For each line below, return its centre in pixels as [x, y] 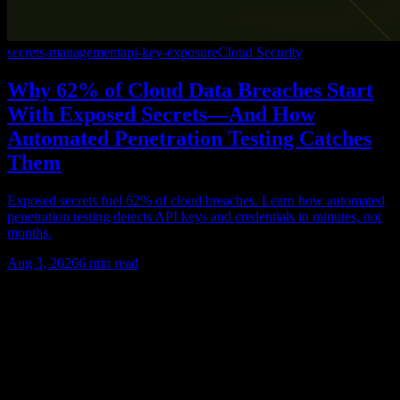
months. [29, 232]
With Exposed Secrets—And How [161, 114]
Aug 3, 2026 [43, 262]
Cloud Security [260, 52]
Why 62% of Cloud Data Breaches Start [190, 90]
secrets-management [64, 52]
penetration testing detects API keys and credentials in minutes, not [194, 216]
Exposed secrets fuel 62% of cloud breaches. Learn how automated [196, 200]
